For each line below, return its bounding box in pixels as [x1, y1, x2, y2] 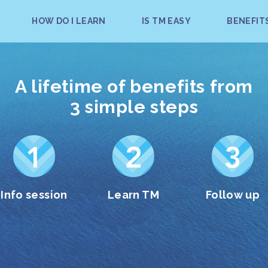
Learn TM [108, 188, 159, 201]
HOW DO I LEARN [32, 16, 106, 26]
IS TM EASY [142, 16, 191, 26]
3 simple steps [69, 96, 199, 117]
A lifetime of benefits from [14, 75, 254, 97]
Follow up [205, 188, 260, 201]
